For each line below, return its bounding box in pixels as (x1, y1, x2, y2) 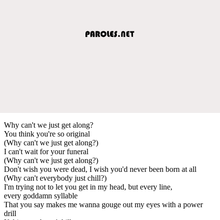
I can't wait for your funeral (4, 147, 88, 156)
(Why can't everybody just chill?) (4, 173, 107, 182)
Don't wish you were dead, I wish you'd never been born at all (4, 165, 196, 173)
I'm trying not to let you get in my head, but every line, (4, 182, 172, 191)
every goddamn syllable (4, 191, 78, 200)
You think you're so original (4, 129, 90, 138)
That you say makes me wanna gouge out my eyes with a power (4, 200, 203, 209)
